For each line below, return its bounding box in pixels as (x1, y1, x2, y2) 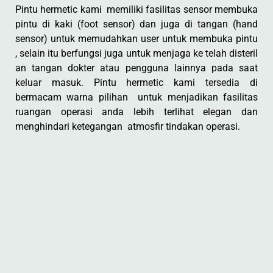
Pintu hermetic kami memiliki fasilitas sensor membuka (15, 4, 258, 15)
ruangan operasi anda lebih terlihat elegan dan (15, 106, 258, 118)
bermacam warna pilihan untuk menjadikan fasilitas (15, 91, 258, 103)
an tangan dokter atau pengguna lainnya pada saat (15, 62, 258, 74)
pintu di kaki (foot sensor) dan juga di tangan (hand (15, 18, 258, 30)
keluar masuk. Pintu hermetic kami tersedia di (15, 77, 258, 88)
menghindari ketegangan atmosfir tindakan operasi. (15, 121, 240, 132)
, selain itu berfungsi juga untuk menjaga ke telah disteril (15, 48, 258, 59)
